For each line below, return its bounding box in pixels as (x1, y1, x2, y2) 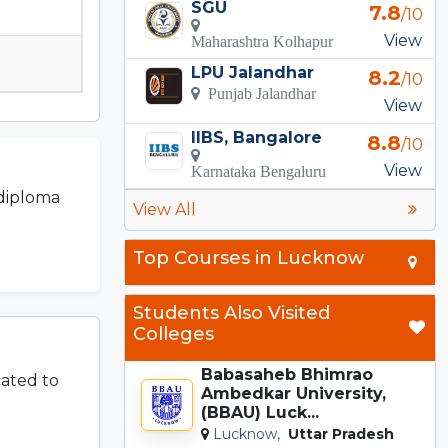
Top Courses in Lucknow (133, 246, 364, 269)
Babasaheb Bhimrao (201, 364, 373, 384)
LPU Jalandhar (191, 62, 315, 82)
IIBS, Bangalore (191, 127, 323, 147)
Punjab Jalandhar (200, 84, 317, 101)
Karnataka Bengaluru (191, 162, 327, 179)
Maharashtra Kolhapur (191, 32, 334, 49)
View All (133, 199, 196, 219)
